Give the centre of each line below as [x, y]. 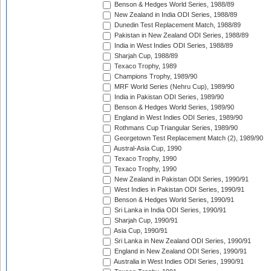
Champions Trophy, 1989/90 [155, 77]
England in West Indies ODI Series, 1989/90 [178, 118]
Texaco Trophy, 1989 [145, 66]
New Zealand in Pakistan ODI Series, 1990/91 [181, 179]
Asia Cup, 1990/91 [140, 231]
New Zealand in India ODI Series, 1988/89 [175, 15]
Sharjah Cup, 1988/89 [145, 56]
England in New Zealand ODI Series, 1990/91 [180, 251]
